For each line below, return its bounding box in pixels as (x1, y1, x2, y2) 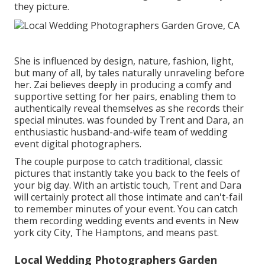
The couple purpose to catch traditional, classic (14, 154, 222, 168)
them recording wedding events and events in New (14, 214, 238, 227)
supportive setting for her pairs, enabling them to (14, 89, 236, 103)
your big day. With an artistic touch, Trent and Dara (14, 178, 241, 192)
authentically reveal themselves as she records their (14, 101, 244, 115)
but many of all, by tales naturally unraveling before (14, 66, 244, 79)
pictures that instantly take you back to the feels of (14, 166, 240, 180)
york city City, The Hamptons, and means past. (14, 225, 219, 239)
